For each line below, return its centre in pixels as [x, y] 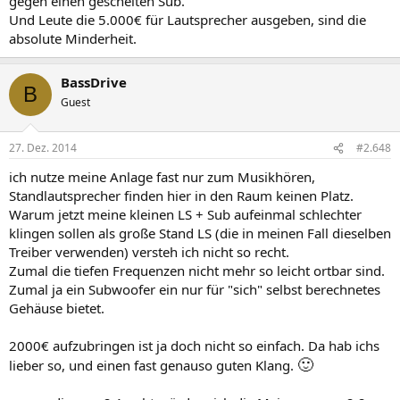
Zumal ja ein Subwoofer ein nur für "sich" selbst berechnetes [195, 289]
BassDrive [94, 82]
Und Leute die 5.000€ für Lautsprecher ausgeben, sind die [187, 19]
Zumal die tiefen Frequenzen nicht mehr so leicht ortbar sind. [197, 271]
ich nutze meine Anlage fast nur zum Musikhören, [162, 177]
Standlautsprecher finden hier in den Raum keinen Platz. [181, 196]
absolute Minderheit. [73, 38]
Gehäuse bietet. [57, 308]
